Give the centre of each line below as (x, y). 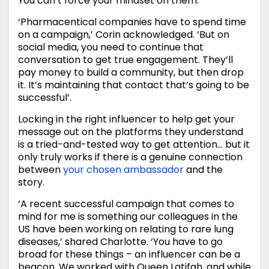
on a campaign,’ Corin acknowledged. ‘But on (124, 35)
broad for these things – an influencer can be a (129, 255)
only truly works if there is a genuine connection (130, 157)
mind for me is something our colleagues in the (128, 217)
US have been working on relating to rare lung (126, 229)
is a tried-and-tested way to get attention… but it (134, 145)
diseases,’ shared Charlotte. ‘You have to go (120, 242)
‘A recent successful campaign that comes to (126, 204)
